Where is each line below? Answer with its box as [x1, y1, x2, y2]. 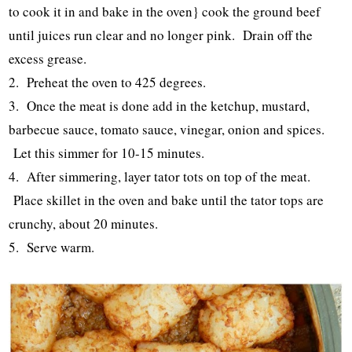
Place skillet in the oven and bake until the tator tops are [9, 190, 324, 209]
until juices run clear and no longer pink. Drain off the [9, 25, 313, 44]
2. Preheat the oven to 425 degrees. [9, 72, 207, 91]
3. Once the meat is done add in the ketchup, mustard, [9, 96, 310, 115]
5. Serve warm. [9, 237, 100, 256]
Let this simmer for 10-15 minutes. [9, 143, 205, 162]
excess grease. [9, 49, 87, 68]
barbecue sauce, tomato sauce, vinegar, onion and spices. [9, 119, 325, 138]
